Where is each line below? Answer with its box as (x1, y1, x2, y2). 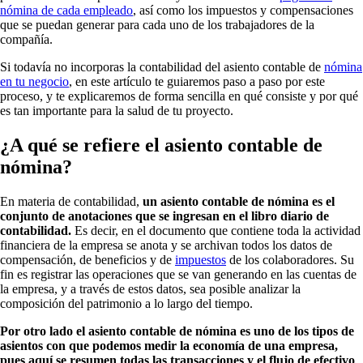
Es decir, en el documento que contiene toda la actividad (71, 223, 361, 237)
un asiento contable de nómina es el (143, 194, 335, 208)
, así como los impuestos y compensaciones (133, 2, 353, 17)
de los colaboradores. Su (226, 252, 354, 267)
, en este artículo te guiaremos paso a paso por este (69, 74, 325, 88)
